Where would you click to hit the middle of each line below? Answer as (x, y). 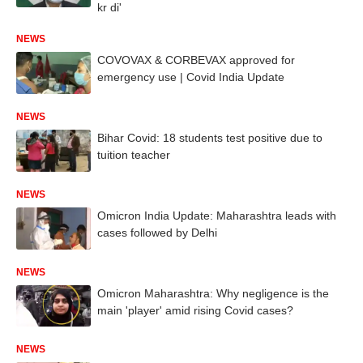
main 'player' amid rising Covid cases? (195, 310)
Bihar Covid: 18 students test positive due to (210, 138)
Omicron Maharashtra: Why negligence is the (213, 293)
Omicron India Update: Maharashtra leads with (217, 215)
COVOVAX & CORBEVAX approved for (196, 60)
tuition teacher (134, 155)
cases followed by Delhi (157, 232)
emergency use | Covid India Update (191, 77)
